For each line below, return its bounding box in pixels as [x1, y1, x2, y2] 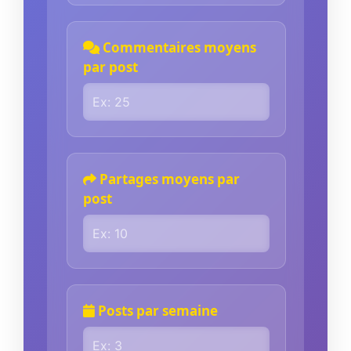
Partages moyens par [96, 169, 240, 188]
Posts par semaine [95, 301, 218, 320]
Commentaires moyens [100, 38, 256, 56]
